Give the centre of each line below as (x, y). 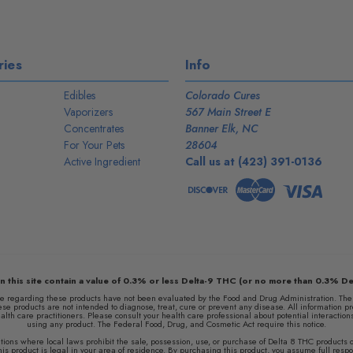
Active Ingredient (102, 161)
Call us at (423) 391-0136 (253, 161)
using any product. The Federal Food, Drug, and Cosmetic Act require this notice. (176, 323)
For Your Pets (95, 145)
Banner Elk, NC (221, 128)
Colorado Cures (222, 95)
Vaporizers (89, 111)
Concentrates (94, 128)
